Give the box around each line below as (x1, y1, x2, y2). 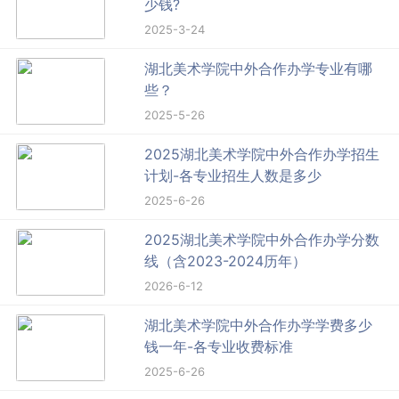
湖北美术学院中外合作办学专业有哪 (144, 60, 373, 78)
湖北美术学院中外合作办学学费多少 (144, 316, 373, 335)
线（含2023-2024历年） (144, 252, 307, 271)
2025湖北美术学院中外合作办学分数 (144, 231, 380, 249)
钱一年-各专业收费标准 (144, 338, 294, 356)
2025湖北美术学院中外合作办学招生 (144, 145, 380, 164)
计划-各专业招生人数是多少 (144, 167, 322, 185)
